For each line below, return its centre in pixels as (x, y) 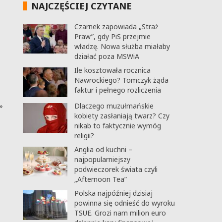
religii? (84, 136)
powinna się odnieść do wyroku (124, 203)
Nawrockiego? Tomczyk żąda (121, 80)
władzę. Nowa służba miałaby (122, 46)
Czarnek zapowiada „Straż (116, 27)
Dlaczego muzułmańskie (114, 106)
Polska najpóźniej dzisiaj (113, 193)
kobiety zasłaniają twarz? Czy (122, 116)
